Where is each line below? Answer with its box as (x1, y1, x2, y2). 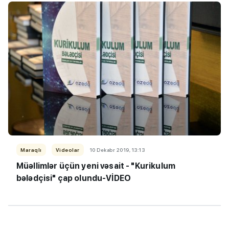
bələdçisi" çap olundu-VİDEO (16, 173, 131, 183)
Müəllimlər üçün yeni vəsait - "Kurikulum (16, 161, 175, 171)
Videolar (55, 146, 80, 153)
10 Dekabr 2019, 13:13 (89, 146, 145, 153)
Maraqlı (20, 146, 42, 153)
